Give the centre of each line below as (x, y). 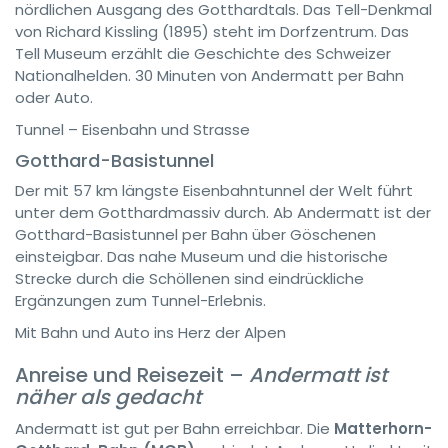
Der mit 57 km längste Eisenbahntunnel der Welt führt (214, 190)
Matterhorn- (383, 428)
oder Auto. (54, 97)
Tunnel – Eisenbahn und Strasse (132, 129)
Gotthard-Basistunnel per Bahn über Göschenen (195, 234)
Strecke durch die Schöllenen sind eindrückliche (189, 278)
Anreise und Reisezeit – (132, 375)
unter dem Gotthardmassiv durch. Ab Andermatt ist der (223, 212)
